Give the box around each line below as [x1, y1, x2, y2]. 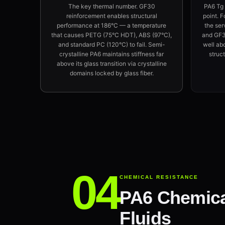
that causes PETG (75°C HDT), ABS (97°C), [51, 31, 172, 39]
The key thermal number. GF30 [68, 3, 155, 10]
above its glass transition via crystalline [56, 60, 167, 67]
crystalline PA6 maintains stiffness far [59, 50, 164, 58]
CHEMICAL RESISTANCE [120, 174, 199, 180]
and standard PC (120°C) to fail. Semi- [58, 41, 165, 48]
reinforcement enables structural [66, 12, 157, 20]
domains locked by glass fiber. [69, 69, 154, 77]
